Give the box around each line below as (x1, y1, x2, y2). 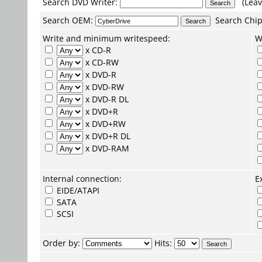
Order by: (43, 237, 82, 249)
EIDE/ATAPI (54, 185, 99, 196)
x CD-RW (83, 57, 119, 68)
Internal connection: (43, 173, 122, 184)
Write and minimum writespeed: (43, 33, 170, 44)
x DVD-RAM (83, 143, 129, 154)
